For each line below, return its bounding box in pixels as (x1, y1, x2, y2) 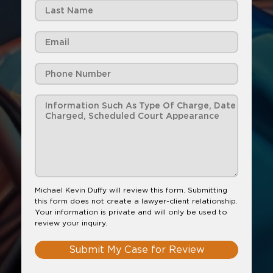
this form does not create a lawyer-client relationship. (35, 196, 238, 205)
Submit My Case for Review (68, 244, 205, 255)
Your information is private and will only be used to (35, 207, 227, 216)
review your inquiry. (35, 218, 107, 227)
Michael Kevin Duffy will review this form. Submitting (35, 185, 227, 194)
